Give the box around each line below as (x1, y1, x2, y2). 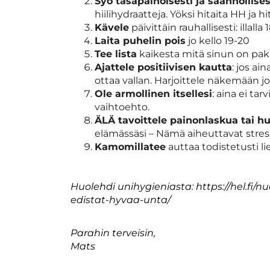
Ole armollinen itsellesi (95, 87, 212, 99)
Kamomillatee (95, 140, 166, 152)
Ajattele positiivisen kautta (95, 61, 232, 73)
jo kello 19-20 (186, 34, 250, 46)
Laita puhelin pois (95, 34, 186, 46)
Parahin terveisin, (71, 227, 155, 239)
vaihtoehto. (95, 101, 149, 113)
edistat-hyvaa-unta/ (71, 193, 171, 206)
